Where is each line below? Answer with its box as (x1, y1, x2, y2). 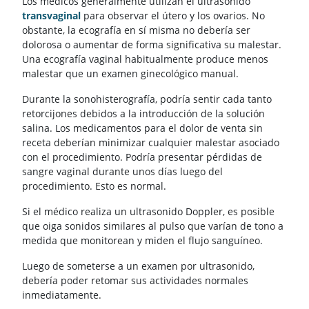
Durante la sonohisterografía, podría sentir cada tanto (22, 92, 272, 106)
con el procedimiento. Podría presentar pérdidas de (22, 150, 262, 163)
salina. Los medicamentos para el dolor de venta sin (22, 121, 263, 134)
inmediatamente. (22, 288, 101, 301)
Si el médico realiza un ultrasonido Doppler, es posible (22, 204, 275, 218)
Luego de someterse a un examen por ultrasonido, (22, 259, 255, 272)
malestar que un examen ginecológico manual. (22, 66, 239, 80)
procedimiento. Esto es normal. (22, 179, 166, 192)
